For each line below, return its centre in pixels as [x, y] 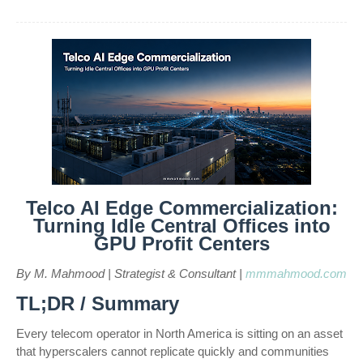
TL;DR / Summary [98, 303]
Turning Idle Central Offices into [181, 226]
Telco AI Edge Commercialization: [181, 208]
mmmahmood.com [296, 273]
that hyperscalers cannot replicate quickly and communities [173, 351]
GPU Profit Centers [181, 243]
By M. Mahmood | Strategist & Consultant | [131, 273]
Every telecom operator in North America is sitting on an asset [179, 333]
